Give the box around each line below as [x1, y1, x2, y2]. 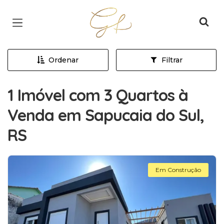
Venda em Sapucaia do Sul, [7, 105, 204, 125]
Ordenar [48, 55, 79, 64]
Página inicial [89, 9, 156, 21]
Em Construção [155, 166, 201, 173]
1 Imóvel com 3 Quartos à [7, 85, 188, 105]
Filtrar [161, 55, 182, 64]
